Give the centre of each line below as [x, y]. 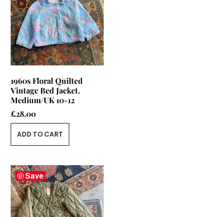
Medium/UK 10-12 [43, 100]
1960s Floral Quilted [47, 80]
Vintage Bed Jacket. [46, 90]
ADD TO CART [40, 134]
